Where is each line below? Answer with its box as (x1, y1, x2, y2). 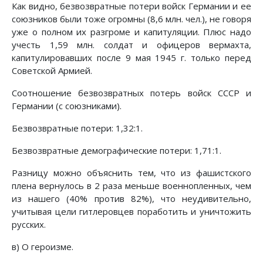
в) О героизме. (12, 241, 73, 253)
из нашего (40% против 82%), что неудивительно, (12, 193, 251, 205)
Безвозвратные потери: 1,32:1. (12, 122, 143, 134)
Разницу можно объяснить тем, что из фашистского (12, 167, 251, 179)
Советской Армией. (12, 65, 92, 77)
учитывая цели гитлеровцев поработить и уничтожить (12, 205, 251, 218)
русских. (12, 218, 46, 231)
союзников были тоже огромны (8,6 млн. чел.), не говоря (12, 13, 251, 25)
